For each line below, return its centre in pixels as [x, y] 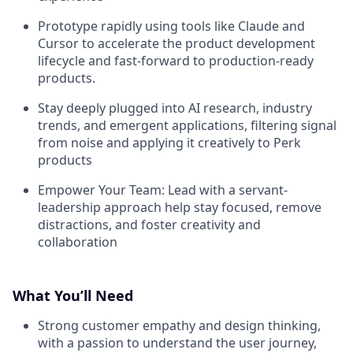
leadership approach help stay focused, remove [180, 207]
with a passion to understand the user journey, [177, 343]
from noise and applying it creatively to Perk [169, 143]
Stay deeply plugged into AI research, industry [175, 108]
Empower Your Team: [101, 190]
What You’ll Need [73, 295]
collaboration [78, 242]
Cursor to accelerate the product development [176, 43]
